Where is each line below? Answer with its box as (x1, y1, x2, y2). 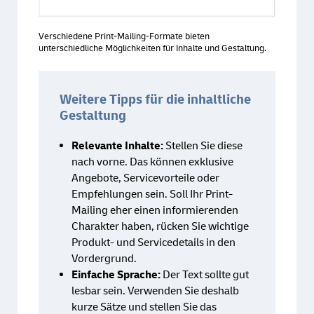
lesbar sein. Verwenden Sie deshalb (71, 284, 239, 299)
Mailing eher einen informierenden (71, 203, 238, 218)
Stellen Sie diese (163, 139, 243, 153)
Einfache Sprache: (71, 268, 161, 282)
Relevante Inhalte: (71, 139, 163, 153)
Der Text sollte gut (161, 268, 249, 282)
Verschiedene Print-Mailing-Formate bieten (39, 31, 210, 43)
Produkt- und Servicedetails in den (71, 235, 235, 250)
